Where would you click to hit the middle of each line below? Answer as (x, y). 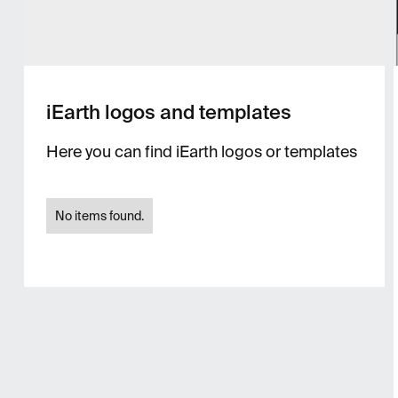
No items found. (99, 216)
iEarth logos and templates (168, 112)
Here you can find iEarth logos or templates (201, 152)
